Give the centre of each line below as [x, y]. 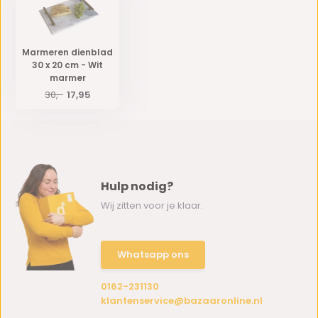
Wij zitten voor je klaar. [152, 205]
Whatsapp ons [153, 254]
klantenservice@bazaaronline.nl [182, 300]
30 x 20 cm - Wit [68, 65]
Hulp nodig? [137, 186]
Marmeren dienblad [68, 52]
